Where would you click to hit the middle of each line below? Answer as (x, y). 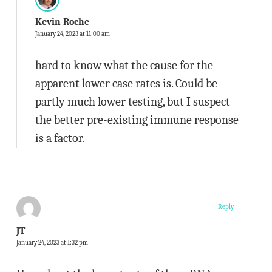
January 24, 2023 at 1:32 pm (52, 243)
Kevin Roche (62, 22)
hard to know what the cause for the (124, 65)
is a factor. (59, 138)
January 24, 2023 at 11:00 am (72, 34)
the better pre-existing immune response (137, 120)
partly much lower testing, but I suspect (132, 102)
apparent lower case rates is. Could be (126, 83)
